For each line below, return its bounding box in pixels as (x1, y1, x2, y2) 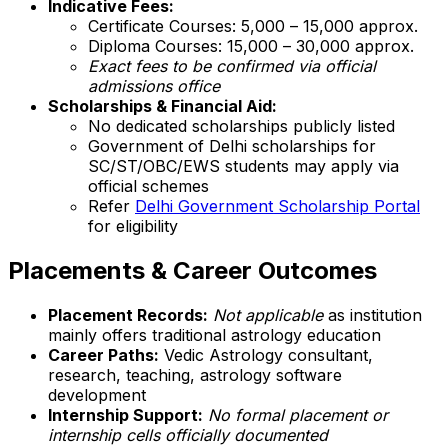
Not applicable (213, 304, 323, 325)
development (48, 384, 146, 405)
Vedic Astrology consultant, (159, 344, 373, 365)
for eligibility (88, 215, 178, 236)
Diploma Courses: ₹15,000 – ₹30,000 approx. (88, 35, 414, 56)
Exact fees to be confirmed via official (88, 55, 376, 76)
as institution (323, 304, 422, 325)
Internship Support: (48, 404, 203, 425)
